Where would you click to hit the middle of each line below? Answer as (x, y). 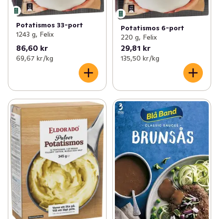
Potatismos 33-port (50, 25)
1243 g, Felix (35, 34)
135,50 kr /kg (140, 58)
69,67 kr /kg (35, 58)
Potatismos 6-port (152, 28)
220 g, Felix (139, 37)
